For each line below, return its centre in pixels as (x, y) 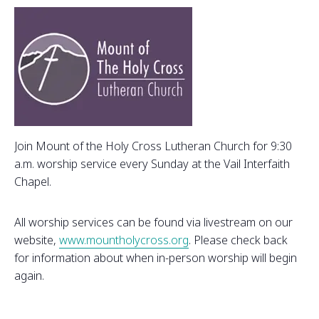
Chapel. (33, 182)
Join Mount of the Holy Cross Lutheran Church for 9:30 (153, 146)
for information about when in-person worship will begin (156, 258)
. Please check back (238, 240)
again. (29, 276)
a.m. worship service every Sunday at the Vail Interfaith (152, 164)
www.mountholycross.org (124, 240)
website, (37, 240)
